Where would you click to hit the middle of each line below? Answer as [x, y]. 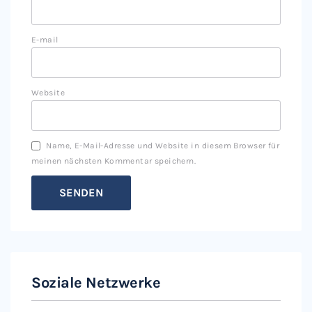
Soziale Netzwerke [96, 283]
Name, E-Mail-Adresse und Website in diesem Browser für [163, 146]
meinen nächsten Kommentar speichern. [114, 161]
